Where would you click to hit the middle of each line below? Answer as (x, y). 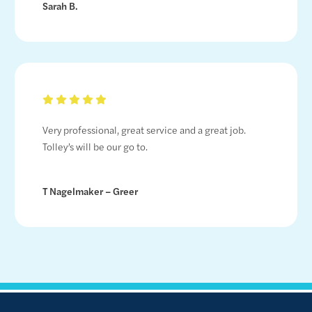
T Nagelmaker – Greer (91, 191)
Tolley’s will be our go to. (95, 147)
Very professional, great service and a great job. (145, 130)
